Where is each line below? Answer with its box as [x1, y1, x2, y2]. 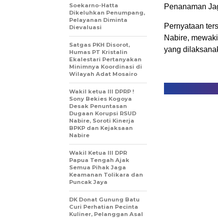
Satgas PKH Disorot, [69, 41, 130, 49]
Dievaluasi [69, 24, 102, 31]
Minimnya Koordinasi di [69, 63, 142, 71]
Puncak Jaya [69, 179, 108, 186]
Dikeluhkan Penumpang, [69, 9, 145, 17]
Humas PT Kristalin [69, 49, 127, 56]
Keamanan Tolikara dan [69, 171, 143, 179]
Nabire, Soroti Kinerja [69, 117, 134, 125]
